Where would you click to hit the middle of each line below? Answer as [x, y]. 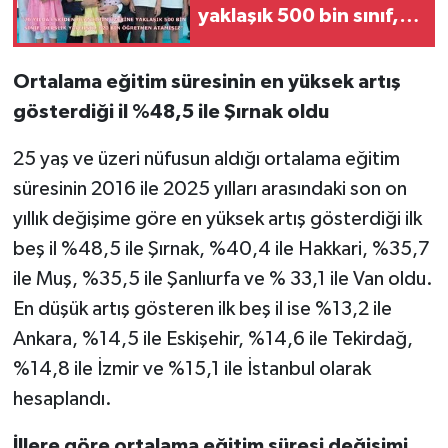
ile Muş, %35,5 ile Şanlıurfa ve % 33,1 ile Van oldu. [222, 279]
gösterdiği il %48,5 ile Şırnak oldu [170, 112]
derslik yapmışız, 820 [298, 40]
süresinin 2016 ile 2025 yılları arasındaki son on [209, 189]
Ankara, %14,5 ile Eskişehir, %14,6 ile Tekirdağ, [212, 339]
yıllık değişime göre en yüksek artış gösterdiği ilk [217, 219]
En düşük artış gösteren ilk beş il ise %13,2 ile [202, 309]
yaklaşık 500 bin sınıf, [298, 15]
